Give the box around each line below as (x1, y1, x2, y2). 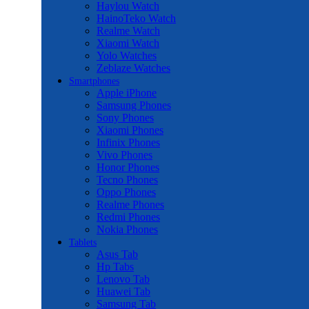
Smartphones (69, 76, 119, 86)
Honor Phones (97, 161, 159, 173)
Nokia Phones (97, 223, 158, 235)
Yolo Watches (97, 50, 157, 61)
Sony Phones (97, 112, 154, 123)
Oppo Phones (97, 186, 156, 198)
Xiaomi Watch (97, 37, 159, 49)
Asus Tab (97, 248, 138, 260)
